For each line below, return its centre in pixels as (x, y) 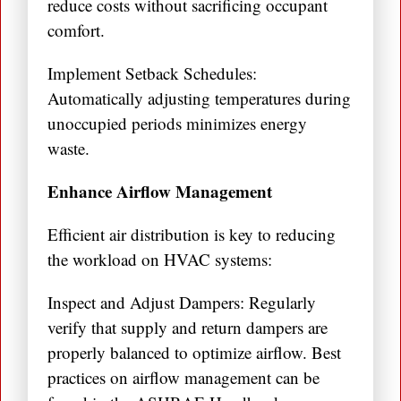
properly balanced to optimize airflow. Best (194, 353)
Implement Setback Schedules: (152, 73)
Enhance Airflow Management (160, 192)
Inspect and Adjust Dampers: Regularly (182, 303)
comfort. (76, 30)
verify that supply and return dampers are (188, 328)
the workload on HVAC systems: (160, 260)
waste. (68, 149)
